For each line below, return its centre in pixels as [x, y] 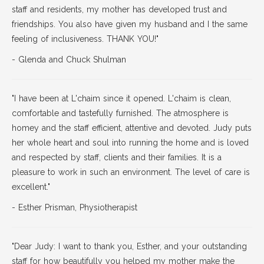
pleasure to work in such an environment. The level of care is [131, 172]
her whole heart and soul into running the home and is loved [130, 143]
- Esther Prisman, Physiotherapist [75, 207]
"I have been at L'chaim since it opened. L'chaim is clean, [121, 98]
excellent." [31, 187]
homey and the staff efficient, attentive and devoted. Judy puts [132, 128]
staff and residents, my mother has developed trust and [119, 9]
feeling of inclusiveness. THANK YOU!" [85, 39]
